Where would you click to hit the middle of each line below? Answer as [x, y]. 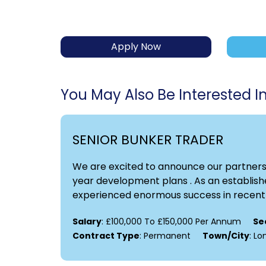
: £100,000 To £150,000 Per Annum [171, 222]
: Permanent [165, 236]
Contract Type [106, 236]
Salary [87, 222]
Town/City [226, 236]
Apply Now [136, 47]
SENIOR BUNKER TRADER [148, 140]
